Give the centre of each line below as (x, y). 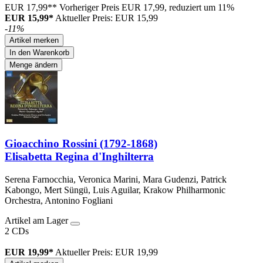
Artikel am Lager (38, 220)
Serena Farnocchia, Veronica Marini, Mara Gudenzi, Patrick (116, 179)
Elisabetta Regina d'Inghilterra (79, 157)
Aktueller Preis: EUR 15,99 (107, 18)
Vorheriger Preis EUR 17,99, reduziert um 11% (147, 8)
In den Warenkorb (39, 53)
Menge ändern (33, 65)
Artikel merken (34, 41)
